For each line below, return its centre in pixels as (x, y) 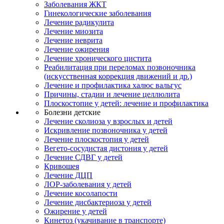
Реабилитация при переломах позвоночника (120, 67)
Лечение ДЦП (68, 175)
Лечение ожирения (76, 49)
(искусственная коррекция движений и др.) (118, 76)
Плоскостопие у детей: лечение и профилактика (126, 103)
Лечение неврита (73, 40)
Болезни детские (72, 112)
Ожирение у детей (75, 211)
